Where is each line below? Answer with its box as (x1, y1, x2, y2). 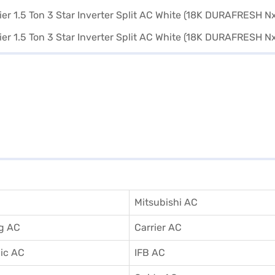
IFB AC (134, 246, 165, 258)
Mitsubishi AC (134, 196, 198, 208)
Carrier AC (134, 221, 182, 233)
